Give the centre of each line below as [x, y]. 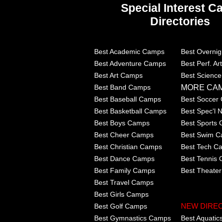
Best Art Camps [118, 75]
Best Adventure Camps [130, 63]
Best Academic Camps [129, 51]
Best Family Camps [125, 170]
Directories [180, 21]
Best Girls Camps [121, 194]
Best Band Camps [122, 87]
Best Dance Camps [124, 158]
